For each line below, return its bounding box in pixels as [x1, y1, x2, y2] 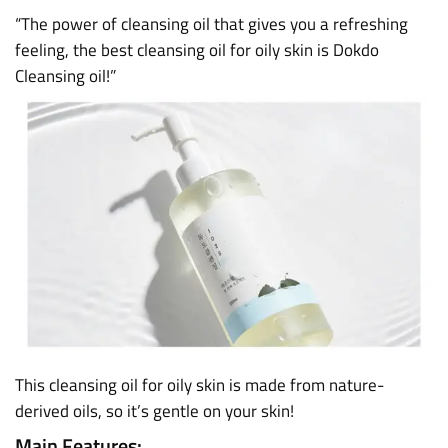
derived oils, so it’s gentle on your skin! [15, 398, 294, 424]
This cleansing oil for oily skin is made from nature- [15, 372, 384, 398]
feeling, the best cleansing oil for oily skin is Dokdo [15, 37, 379, 63]
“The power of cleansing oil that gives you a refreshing [15, 11, 408, 37]
